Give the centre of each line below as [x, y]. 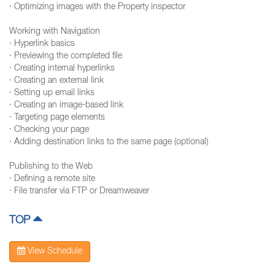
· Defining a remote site [52, 179]
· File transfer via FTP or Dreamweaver [79, 192]
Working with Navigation [55, 32]
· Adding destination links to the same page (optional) [109, 142]
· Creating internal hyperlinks [62, 69]
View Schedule [54, 252]
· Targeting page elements [57, 118]
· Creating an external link [56, 81]
